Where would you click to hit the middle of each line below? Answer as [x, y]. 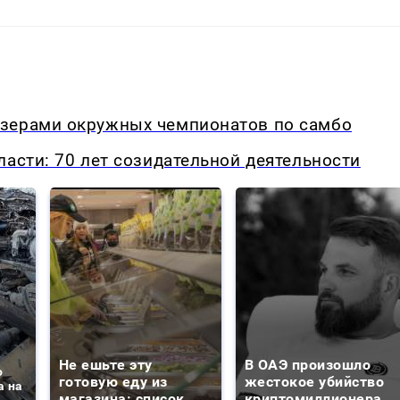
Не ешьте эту [106, 365]
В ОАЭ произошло [308, 365]
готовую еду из [113, 382]
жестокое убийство [315, 382]
